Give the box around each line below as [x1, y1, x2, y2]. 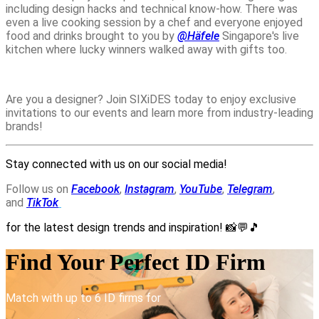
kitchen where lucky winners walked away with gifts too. [6, 42, 287, 56]
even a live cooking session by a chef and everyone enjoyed [6, 15, 303, 29]
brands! [6, 119, 43, 133]
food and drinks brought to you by [6, 28, 177, 43]
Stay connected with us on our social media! [6, 157, 230, 171]
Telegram [227, 182, 273, 196]
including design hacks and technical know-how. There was [6, 1, 298, 16]
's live [272, 28, 299, 43]
